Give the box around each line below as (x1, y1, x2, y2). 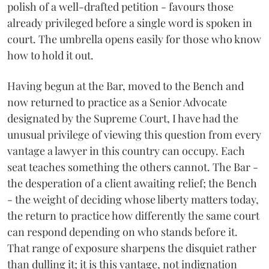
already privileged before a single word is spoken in (7, 16, 252, 31)
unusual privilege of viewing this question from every (7, 127, 261, 142)
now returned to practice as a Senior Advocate (7, 95, 227, 110)
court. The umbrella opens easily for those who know (7, 32, 261, 47)
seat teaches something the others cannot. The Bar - (7, 160, 258, 175)
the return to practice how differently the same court (7, 208, 259, 223)
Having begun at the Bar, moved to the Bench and (7, 79, 244, 94)
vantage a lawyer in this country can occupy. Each (7, 144, 245, 159)
